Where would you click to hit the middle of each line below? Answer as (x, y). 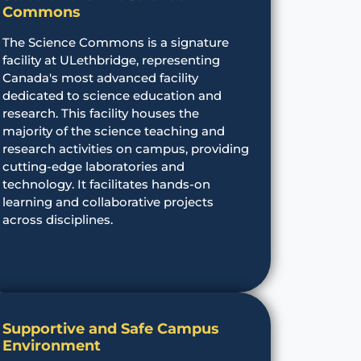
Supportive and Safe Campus (110, 328)
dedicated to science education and (112, 95)
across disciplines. (57, 219)
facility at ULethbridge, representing (111, 60)
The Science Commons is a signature (115, 42)
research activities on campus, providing (125, 148)
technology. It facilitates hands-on (106, 184)
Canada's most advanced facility (100, 77)
